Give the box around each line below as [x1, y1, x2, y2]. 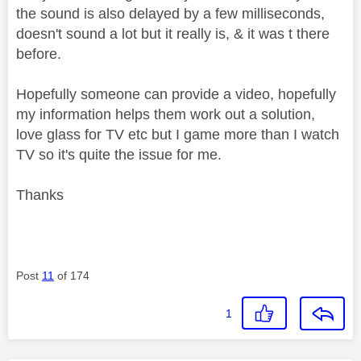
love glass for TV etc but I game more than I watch [16, 126, 339, 143]
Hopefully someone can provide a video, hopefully [16, 85, 336, 102]
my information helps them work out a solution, [16, 106, 315, 122]
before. [16, 45, 61, 62]
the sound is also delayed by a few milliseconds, [16, 5, 325, 22]
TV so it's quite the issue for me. [16, 146, 222, 163]
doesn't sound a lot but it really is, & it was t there [16, 25, 330, 42]
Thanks [16, 186, 68, 203]
